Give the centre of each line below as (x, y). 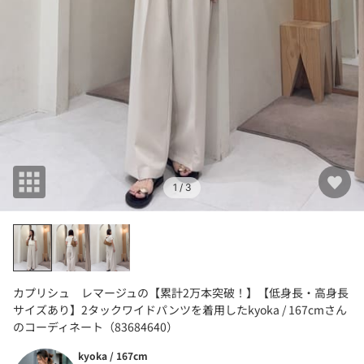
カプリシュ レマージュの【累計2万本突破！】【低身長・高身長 (181, 292)
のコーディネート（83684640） (95, 326)
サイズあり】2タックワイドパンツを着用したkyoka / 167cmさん (180, 309)
